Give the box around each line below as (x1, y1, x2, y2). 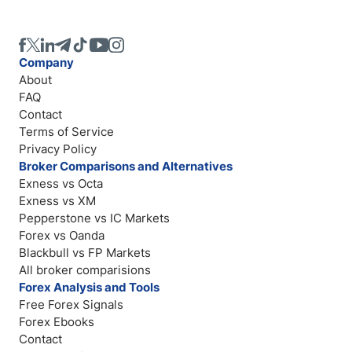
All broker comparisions (19, 262, 151, 277)
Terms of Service (19, 124, 114, 139)
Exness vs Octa (19, 176, 103, 191)
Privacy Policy (19, 141, 97, 156)
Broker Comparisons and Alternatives (19, 159, 233, 174)
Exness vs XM (19, 193, 96, 208)
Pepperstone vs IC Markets (19, 211, 170, 225)
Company (19, 55, 74, 70)
